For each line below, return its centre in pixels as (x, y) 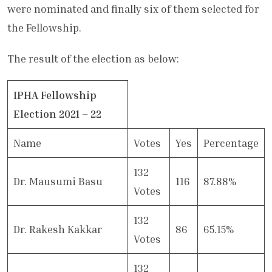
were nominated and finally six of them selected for (133, 9)
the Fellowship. (46, 28)
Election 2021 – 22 (57, 114)
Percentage (231, 143)
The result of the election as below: (93, 59)
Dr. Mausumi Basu (58, 182)
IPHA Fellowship (55, 95)
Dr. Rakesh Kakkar (57, 229)
